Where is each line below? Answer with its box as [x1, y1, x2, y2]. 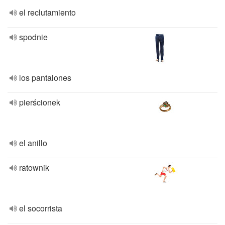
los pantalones [19, 72, 71, 83]
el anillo [19, 137, 47, 149]
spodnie [19, 31, 48, 43]
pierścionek [19, 96, 60, 108]
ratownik [19, 162, 49, 173]
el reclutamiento [19, 7, 76, 18]
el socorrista [19, 202, 62, 214]
